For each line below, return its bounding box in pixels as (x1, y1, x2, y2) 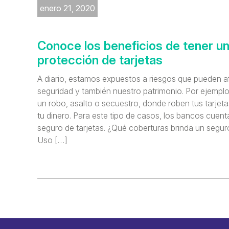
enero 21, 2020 (39, 3, 95, 13)
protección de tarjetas (37, 53, 163, 68)
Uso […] (37, 135, 67, 146)
